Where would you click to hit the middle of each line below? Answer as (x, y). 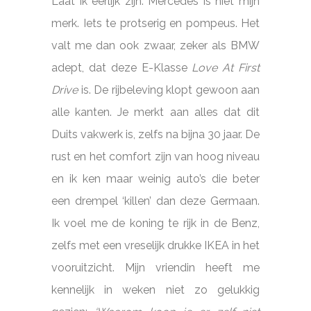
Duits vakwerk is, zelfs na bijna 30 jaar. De (155, 134)
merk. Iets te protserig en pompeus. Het (155, 23)
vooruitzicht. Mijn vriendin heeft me (155, 267)
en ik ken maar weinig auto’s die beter (155, 178)
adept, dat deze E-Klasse (119, 67)
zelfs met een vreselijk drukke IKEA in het (155, 245)
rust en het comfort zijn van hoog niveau (155, 156)
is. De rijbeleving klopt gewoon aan (169, 90)
